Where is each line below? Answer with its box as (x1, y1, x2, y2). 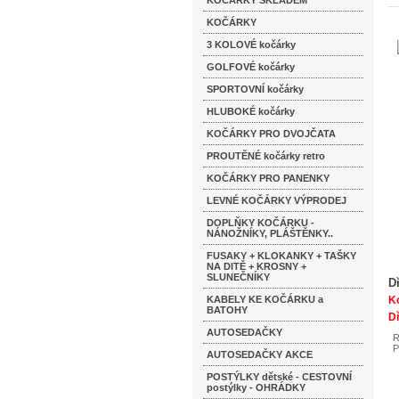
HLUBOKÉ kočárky (207, 106, 295, 117)
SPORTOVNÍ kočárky (207, 84, 304, 94)
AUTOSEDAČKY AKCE (207, 349, 313, 360)
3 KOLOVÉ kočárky (207, 39, 296, 50)
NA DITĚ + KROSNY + (207, 261, 306, 272)
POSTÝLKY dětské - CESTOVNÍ (207, 371, 352, 382)
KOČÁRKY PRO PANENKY (207, 173, 330, 183)
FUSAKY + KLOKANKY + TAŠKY (207, 250, 356, 261)
